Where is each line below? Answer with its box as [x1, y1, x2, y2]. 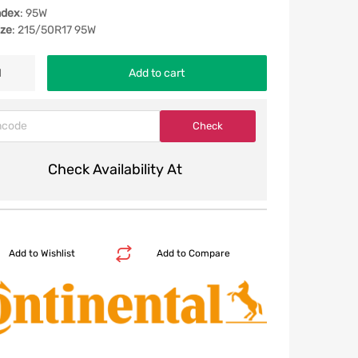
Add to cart [129, 66, 185, 80]
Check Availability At [47, 160, 182, 178]
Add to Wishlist [8, 247, 75, 259]
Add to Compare [156, 247, 230, 259]
